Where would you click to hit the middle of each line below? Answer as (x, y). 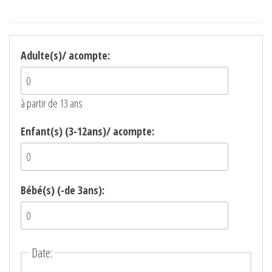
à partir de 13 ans (52, 104)
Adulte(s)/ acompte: (65, 56)
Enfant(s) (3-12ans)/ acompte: (87, 131)
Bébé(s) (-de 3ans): (63, 190)
